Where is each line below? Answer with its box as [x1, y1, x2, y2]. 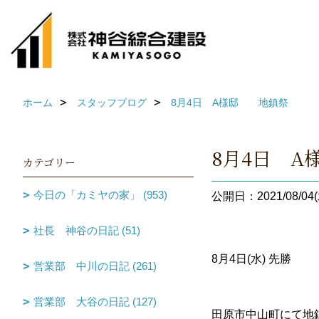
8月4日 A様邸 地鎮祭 [171, 97, 288, 108]
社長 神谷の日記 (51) [33, 224, 140, 236]
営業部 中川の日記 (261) [33, 260, 157, 272]
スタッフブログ [77, 97, 147, 108]
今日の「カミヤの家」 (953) [33, 189, 167, 201]
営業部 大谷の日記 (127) [33, 296, 157, 308]
